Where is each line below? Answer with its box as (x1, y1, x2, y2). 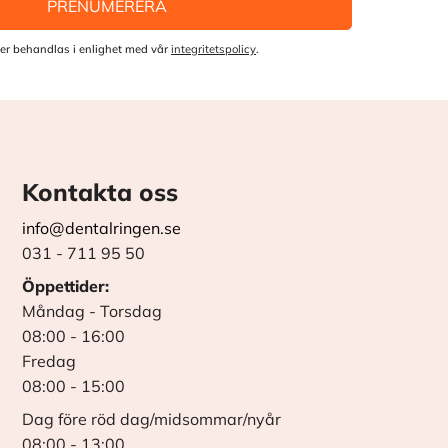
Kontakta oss (22, 176, 179, 207)
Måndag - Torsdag (22, 300, 163, 321)
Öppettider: (22, 275, 110, 296)
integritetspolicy (171, 41, 256, 56)
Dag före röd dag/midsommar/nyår (22, 408, 282, 429)
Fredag (22, 350, 77, 371)
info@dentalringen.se (22, 217, 182, 238)
